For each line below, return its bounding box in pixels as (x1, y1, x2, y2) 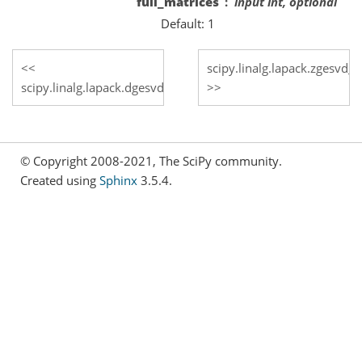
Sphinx (99, 171, 137, 188)
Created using (20, 171, 99, 188)
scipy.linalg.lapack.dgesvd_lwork (21, 78, 201, 95)
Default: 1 (160, 15, 215, 32)
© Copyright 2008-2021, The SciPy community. (20, 152, 282, 169)
